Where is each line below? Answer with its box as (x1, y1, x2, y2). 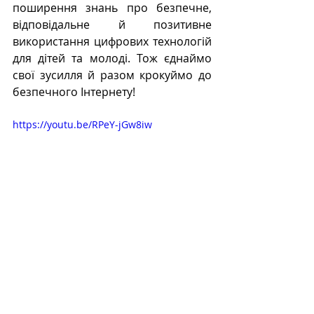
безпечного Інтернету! (13, 84, 135, 100)
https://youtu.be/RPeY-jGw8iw (13, 118, 152, 132)
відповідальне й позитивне (13, 17, 212, 33)
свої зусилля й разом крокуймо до (13, 67, 212, 83)
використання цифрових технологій (13, 34, 212, 50)
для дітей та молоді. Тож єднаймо (13, 50, 212, 67)
